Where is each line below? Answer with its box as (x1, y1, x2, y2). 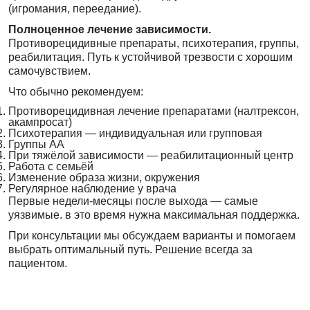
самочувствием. (8, 65, 91, 77)
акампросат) (8, 116, 72, 129)
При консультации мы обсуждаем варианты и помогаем (8, 230, 295, 242)
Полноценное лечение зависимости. (8, 24, 211, 36)
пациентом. (8, 257, 67, 270)
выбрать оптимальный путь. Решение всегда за (8, 244, 253, 256)
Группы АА (8, 138, 64, 151)
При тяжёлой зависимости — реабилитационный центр (8, 149, 293, 162)
